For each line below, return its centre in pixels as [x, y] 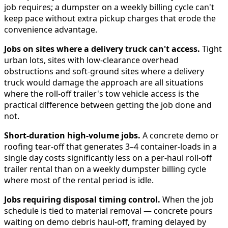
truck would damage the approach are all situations [104, 82]
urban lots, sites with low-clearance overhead [91, 60]
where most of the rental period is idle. [79, 180]
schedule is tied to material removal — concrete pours [108, 210]
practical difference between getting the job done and [108, 105]
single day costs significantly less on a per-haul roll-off [108, 158]
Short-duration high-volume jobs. [72, 135]
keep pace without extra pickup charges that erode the [110, 18]
